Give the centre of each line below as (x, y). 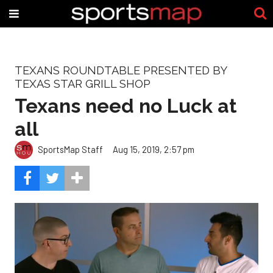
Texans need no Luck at (126, 105)
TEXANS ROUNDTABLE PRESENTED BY (121, 70)
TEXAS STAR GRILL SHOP (83, 84)
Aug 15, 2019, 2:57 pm (154, 150)
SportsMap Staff (70, 150)
